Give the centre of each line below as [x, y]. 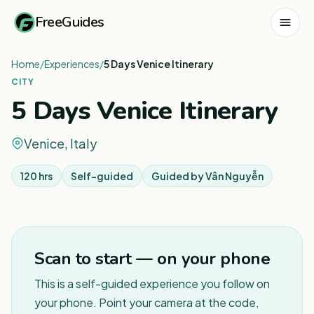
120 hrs [36, 176]
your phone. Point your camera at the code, [146, 302]
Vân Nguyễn [234, 176]
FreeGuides [70, 22]
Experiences [72, 64]
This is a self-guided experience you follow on [152, 284]
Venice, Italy [60, 143]
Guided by [178, 176]
